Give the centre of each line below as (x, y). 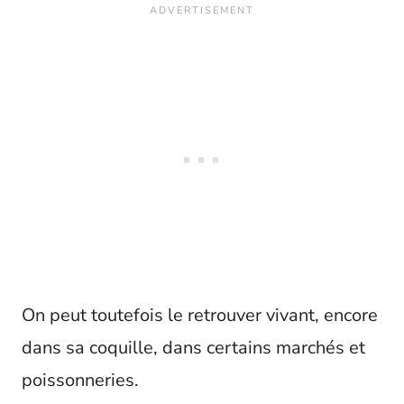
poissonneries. (80, 381)
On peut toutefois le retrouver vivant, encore (200, 316)
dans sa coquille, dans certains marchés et (193, 348)
